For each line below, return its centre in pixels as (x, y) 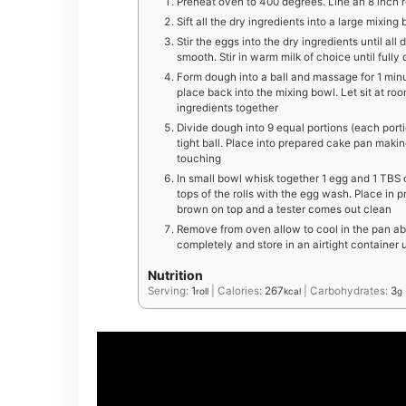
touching (199, 158)
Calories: (241, 291)
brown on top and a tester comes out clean (284, 209)
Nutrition (175, 275)
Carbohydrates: (350, 291)
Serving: (169, 291)
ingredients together (227, 107)
